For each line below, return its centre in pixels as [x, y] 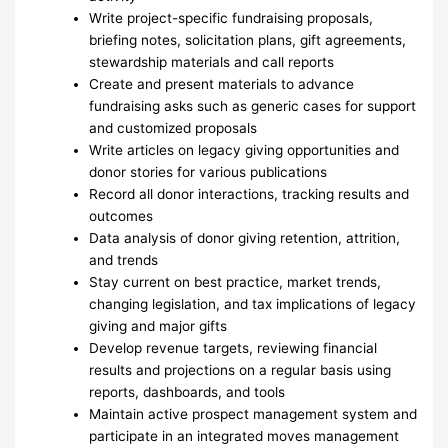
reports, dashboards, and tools [187, 391]
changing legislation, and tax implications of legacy [253, 303]
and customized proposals [173, 127]
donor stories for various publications [208, 171]
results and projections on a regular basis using [240, 369]
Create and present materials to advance [222, 83]
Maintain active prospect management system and [253, 413]
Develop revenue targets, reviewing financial [233, 347]
